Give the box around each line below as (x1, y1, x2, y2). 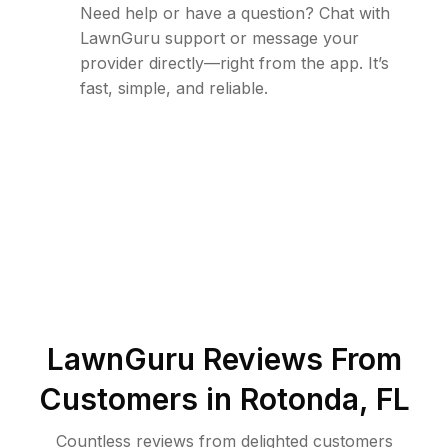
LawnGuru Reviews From (46, 341, 402, 378)
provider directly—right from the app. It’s (80, 53, 389, 74)
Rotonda (239, 381, 359, 418)
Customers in (38, 381, 240, 418)
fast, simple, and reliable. (80, 78, 268, 99)
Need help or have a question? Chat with (80, 3, 390, 24)
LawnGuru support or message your (80, 28, 359, 49)
